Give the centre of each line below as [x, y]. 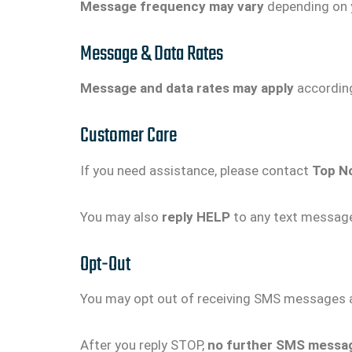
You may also [121, 216]
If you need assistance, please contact [196, 170]
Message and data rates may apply [187, 88]
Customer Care [128, 136]
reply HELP [196, 216]
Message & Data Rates [152, 54]
